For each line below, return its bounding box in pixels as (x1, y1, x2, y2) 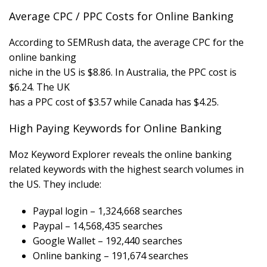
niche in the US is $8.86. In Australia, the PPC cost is (9, 66, 237, 79)
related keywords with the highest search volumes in (9, 163, 244, 176)
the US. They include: (9, 178, 101, 191)
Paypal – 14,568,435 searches (33, 219, 163, 233)
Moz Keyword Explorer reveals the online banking (9, 148, 232, 162)
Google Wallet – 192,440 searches (33, 234, 182, 248)
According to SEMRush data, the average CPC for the (9, 36, 244, 49)
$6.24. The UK (9, 80, 70, 94)
